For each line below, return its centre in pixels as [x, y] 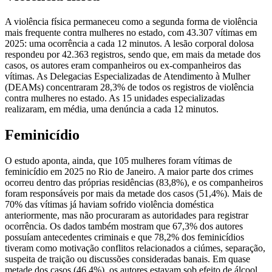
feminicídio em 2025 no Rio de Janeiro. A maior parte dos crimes [129, 172]
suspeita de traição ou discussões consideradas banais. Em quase [127, 259]
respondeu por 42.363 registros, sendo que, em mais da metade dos [133, 55]
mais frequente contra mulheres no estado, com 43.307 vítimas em [131, 33]
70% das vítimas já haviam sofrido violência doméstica [109, 205]
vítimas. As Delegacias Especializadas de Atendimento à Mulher [127, 76]
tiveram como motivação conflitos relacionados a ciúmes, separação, [135, 248]
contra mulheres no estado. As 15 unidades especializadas [115, 98]
